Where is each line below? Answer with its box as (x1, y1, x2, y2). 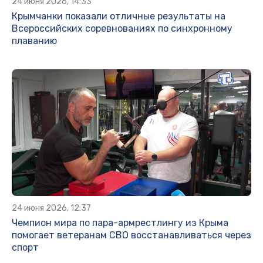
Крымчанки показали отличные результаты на (12, 11, 225, 22)
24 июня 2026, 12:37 (12, 203, 91, 214)
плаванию (12, 35, 57, 47)
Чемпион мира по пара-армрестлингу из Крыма (12, 217, 228, 229)
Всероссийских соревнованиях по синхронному (12, 23, 232, 35)
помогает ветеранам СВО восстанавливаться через (12, 230, 251, 241)
